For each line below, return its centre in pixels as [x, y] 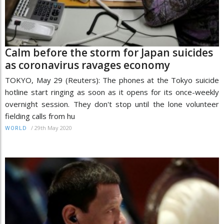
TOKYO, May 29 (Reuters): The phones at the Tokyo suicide [112, 80]
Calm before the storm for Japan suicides [109, 52]
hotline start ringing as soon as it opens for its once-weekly [112, 92]
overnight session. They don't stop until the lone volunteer [112, 104]
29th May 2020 [53, 127]
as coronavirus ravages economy [87, 65]
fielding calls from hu [40, 116]
